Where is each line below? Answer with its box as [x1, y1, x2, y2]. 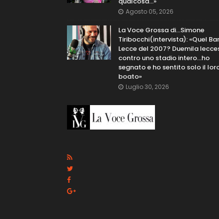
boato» [118, 72, 142, 81]
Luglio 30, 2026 [126, 83, 169, 91]
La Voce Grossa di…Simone [118, 25, 204, 35]
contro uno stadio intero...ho [118, 53, 210, 63]
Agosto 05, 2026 [126, 7, 174, 16]
